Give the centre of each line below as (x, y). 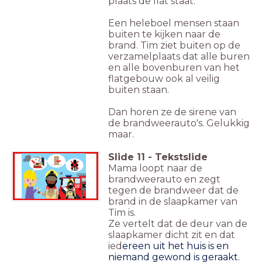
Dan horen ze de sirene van (172, 112)
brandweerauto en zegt (164, 180)
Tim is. (123, 213)
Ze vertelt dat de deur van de (178, 224)
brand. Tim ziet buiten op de (174, 46)
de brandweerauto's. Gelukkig (179, 123)
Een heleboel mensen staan (174, 23)
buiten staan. (140, 90)
